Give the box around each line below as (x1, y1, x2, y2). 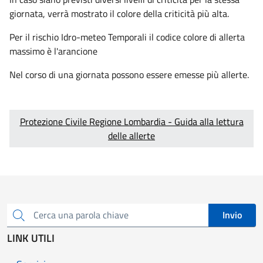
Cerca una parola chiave (6, 213, 103, 227)
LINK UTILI (7, 230, 55, 246)
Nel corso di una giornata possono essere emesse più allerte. (9, 67, 249, 82)
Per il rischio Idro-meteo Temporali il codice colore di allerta (9, 29, 245, 44)
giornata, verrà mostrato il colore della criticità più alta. (9, 6, 229, 21)
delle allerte (108, 128, 155, 143)
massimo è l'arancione (9, 43, 97, 58)
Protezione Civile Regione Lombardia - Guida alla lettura (19, 114, 244, 129)
